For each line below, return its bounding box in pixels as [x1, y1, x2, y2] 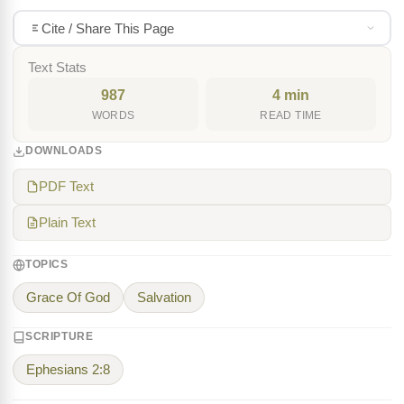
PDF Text [39, 179, 94, 194]
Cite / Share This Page [41, 20, 174, 36]
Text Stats [28, 60, 87, 75]
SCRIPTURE [25, 330, 94, 343]
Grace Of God [26, 290, 110, 305]
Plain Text [39, 216, 96, 230]
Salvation [137, 290, 191, 305]
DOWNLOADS [25, 144, 103, 157]
